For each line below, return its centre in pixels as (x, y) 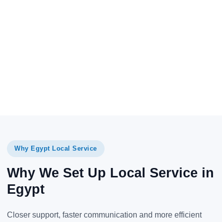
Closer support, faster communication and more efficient (104, 215)
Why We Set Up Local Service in (111, 173)
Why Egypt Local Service (56, 149)
